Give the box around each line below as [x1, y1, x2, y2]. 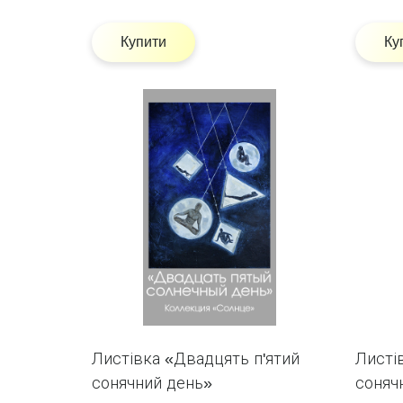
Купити [121, 34, 166, 50]
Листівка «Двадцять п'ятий [92, 349, 300, 368]
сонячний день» [92, 373, 212, 392]
